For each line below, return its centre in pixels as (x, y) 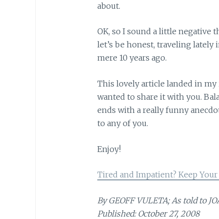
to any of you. (122, 123)
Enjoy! (109, 149)
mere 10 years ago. (132, 58)
